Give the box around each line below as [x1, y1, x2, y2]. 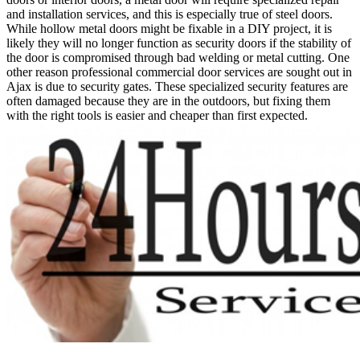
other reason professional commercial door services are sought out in [6, 64, 352, 79]
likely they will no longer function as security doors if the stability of [6, 35, 351, 50]
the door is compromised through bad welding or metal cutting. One [6, 50, 350, 64]
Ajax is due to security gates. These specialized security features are [6, 79, 348, 93]
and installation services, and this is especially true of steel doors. [6, 6, 333, 21]
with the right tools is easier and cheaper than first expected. [6, 108, 311, 122]
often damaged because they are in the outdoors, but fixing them [6, 93, 330, 108]
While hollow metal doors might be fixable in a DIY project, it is [6, 21, 332, 35]
